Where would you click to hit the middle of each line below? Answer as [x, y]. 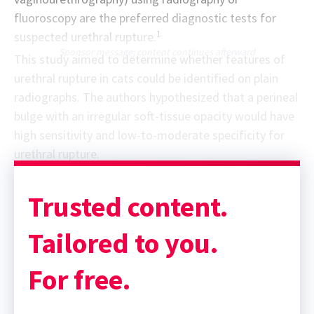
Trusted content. [128, 207]
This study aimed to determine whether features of [150, 60]
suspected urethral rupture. [85, 37]
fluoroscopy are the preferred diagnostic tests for [145, 18]
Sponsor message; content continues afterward [157, 52]
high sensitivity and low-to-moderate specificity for [149, 135]
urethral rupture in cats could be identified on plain [146, 78]
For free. [79, 280]
